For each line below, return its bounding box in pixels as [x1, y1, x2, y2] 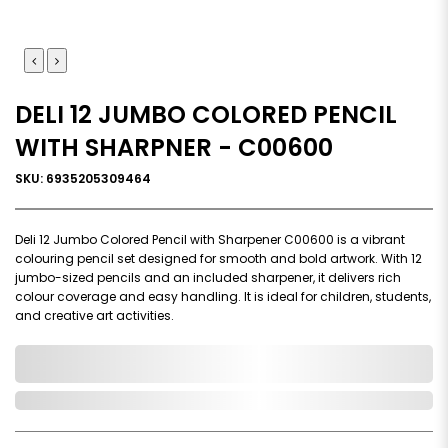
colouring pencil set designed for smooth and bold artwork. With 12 [15, 249, 422, 267]
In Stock [23, 391, 78, 409]
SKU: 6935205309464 [15, 169, 151, 187]
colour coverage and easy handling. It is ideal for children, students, [15, 287, 431, 305]
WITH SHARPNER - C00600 [15, 130, 333, 164]
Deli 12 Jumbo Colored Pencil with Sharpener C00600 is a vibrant [15, 230, 405, 248]
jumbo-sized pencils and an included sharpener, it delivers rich [15, 268, 401, 286]
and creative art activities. [15, 306, 174, 324]
